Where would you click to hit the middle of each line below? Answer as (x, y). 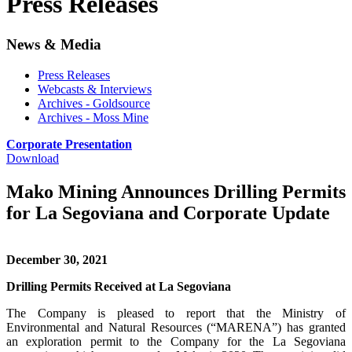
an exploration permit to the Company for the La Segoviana (176, 342)
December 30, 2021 (57, 260)
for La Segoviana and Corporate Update (168, 213)
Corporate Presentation (69, 144)
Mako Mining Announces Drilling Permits (176, 191)
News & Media (54, 44)
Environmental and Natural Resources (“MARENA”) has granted (176, 328)
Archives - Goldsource (94, 103)
